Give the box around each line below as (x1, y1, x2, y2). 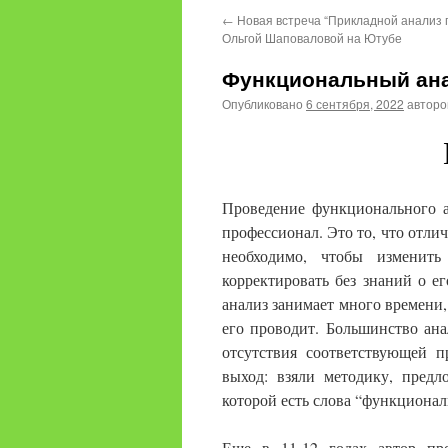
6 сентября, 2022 (306, 95, 404, 112)
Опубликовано (222, 95, 303, 112)
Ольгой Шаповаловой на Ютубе (222, 29, 402, 46)
